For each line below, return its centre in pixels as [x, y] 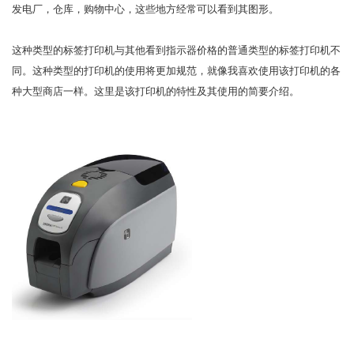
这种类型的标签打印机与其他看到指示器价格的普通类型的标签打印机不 [176, 51]
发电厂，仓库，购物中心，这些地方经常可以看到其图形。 [145, 9]
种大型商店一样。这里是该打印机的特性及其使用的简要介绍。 [156, 92]
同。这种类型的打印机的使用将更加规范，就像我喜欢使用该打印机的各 [176, 71]
